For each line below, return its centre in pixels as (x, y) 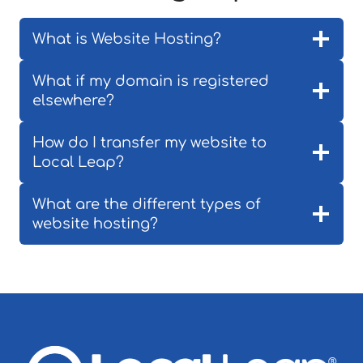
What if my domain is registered (151, 81)
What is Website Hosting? (127, 39)
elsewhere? (73, 100)
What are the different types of (147, 204)
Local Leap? (78, 162)
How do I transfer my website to (149, 143)
